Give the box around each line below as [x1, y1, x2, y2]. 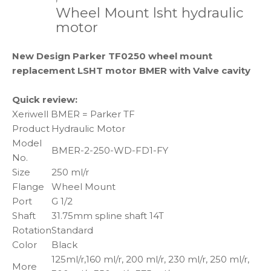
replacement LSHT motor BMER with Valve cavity [12, 65, 250, 76]
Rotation [12, 224, 51, 236]
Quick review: [12, 94, 77, 105]
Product [12, 123, 50, 134]
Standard [51, 224, 93, 236]
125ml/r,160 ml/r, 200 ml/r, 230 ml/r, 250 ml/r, [51, 253, 249, 265]
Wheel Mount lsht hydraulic [56, 4, 244, 21]
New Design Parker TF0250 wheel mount [12, 50, 212, 62]
